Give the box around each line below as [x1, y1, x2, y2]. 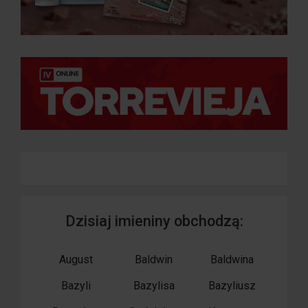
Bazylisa [133, 279, 175, 293]
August [59, 253, 93, 267]
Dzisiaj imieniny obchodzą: [65, 212, 243, 230]
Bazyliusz [208, 279, 256, 293]
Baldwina [210, 253, 254, 267]
